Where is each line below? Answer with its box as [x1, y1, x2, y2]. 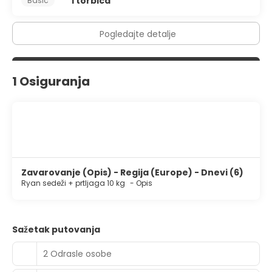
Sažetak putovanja [12, 223, 100, 236]
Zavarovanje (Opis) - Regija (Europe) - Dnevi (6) [21, 166, 243, 179]
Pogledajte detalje [99, 28, 176, 41]
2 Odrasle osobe [43, 247, 112, 260]
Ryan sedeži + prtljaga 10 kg [21, 178, 127, 189]
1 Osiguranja [12, 73, 90, 90]
